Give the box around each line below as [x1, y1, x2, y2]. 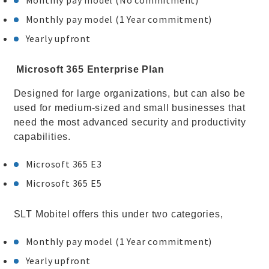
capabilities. [13, 131, 71, 142]
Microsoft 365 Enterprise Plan [16, 64, 165, 74]
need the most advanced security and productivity [13, 117, 246, 127]
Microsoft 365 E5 [25, 177, 102, 189]
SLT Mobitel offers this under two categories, [13, 209, 223, 219]
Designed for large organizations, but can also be [13, 88, 246, 98]
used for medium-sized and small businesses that [13, 103, 246, 113]
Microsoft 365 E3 [25, 158, 102, 170]
